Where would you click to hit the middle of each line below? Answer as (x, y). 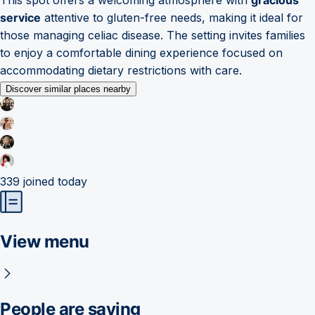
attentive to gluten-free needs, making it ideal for (172, 17)
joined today (53, 181)
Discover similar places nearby (68, 89)
